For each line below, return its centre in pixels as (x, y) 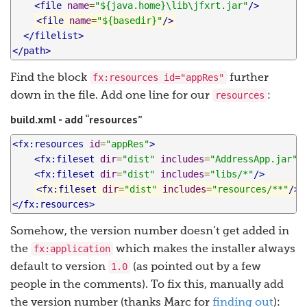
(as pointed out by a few (196, 268)
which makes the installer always (204, 250)
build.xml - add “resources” (76, 120)
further (248, 78)
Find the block (50, 78)
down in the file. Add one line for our (111, 96)
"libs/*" (232, 174)
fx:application (72, 249)
